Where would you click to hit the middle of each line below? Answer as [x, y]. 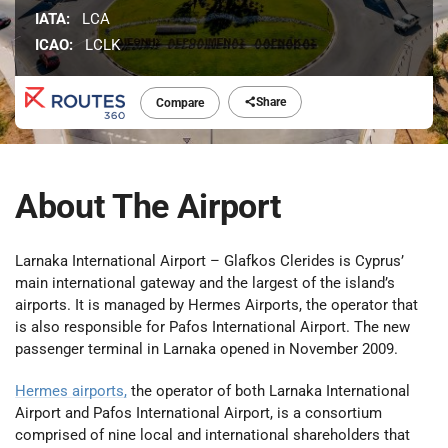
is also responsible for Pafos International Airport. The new [212, 326]
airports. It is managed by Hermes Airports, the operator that [216, 304]
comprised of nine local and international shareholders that [212, 434]
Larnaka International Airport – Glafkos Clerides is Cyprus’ [209, 260]
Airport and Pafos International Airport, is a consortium [198, 412]
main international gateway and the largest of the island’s [205, 282]
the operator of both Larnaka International [268, 390]
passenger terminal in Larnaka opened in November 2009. [206, 348]
